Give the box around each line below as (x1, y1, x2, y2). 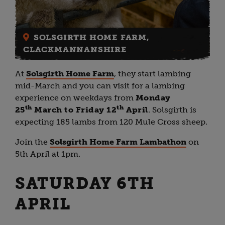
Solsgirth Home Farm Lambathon (50, 137, 186, 147)
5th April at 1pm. (15, 149, 80, 159)
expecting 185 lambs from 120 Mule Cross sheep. (15, 117, 207, 127)
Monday (136, 92, 171, 102)
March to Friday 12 (32, 104, 117, 115)
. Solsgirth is (148, 104, 196, 115)
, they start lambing (114, 68, 191, 78)
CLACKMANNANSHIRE (23, 44, 127, 54)
